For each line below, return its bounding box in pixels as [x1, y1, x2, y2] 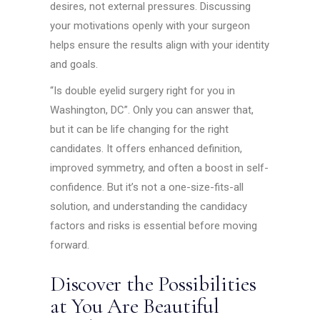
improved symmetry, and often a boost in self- [50, 161, 269, 174]
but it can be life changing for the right [50, 122, 229, 136]
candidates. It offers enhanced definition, [50, 141, 243, 155]
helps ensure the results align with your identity [50, 38, 270, 51]
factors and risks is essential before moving [50, 219, 258, 232]
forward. [50, 238, 90, 251]
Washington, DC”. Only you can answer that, [50, 103, 254, 116]
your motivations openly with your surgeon [50, 19, 251, 32]
